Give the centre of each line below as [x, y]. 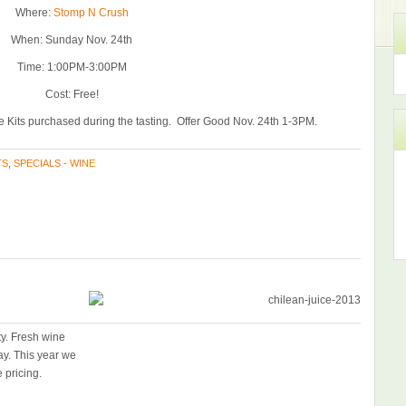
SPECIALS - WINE [54, 163]
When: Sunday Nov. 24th [72, 40]
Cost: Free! [72, 94]
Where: [34, 13]
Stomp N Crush [91, 13]
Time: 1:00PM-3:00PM [72, 67]
